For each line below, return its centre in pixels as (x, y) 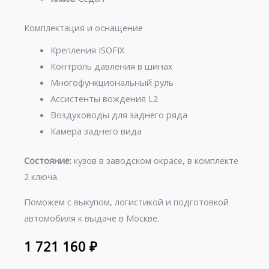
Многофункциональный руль (112, 83)
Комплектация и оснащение (83, 27)
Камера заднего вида (96, 131)
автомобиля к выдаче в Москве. (92, 218)
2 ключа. (41, 176)
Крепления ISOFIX (87, 50)
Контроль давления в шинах (111, 66)
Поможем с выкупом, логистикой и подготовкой (126, 201)
